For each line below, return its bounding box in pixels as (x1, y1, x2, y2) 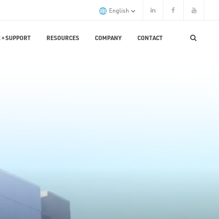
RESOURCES (46, 34, 79, 42)
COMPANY (95, 34, 122, 42)
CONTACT (137, 34, 163, 42)
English (109, 6, 130, 14)
